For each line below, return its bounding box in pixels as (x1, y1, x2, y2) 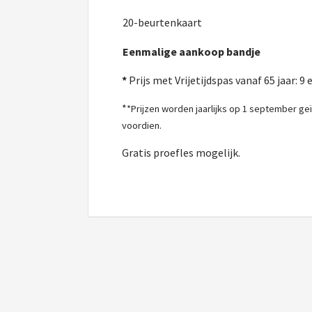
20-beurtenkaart (123, 15, 202, 29)
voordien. (122, 119, 164, 132)
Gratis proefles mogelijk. (122, 146, 240, 159)
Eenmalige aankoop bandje (123, 45, 260, 58)
